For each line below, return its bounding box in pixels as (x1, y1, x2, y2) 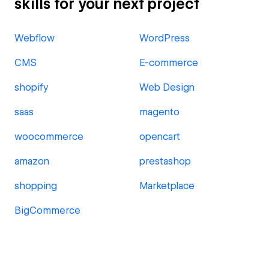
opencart (139, 131, 180, 142)
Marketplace (139, 180, 195, 192)
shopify (14, 82, 49, 93)
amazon (14, 156, 49, 167)
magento (139, 106, 180, 118)
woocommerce (14, 131, 83, 142)
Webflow (14, 32, 55, 44)
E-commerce (139, 57, 198, 68)
